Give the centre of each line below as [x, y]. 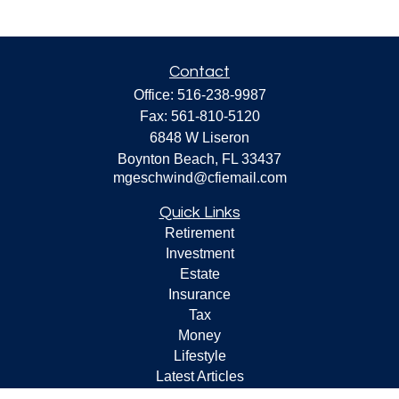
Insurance [199, 294]
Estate [199, 274]
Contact [199, 72]
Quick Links [199, 212]
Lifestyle [199, 356]
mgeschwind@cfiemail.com [199, 178]
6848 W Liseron [199, 138]
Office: [155, 95]
